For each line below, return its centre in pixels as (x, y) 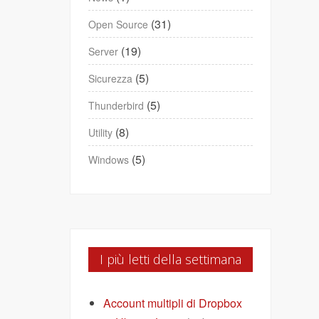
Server (104, 52)
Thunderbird (116, 106)
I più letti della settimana (171, 260)
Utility (101, 133)
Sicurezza (111, 79)
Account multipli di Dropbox (173, 303)
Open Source (119, 25)
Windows (109, 160)
